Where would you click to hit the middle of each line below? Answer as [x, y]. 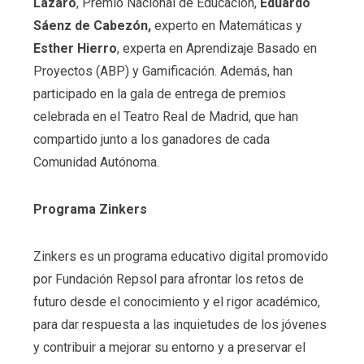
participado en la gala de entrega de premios [159, 94]
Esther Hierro [75, 49]
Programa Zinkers [90, 209]
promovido [297, 256]
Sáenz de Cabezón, [93, 26]
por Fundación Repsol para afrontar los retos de [168, 279]
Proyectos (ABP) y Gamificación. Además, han [162, 71]
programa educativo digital [190, 256]
